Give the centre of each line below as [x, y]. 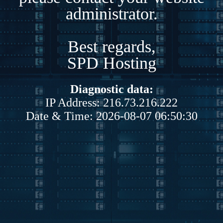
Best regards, [111, 46]
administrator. [111, 13]
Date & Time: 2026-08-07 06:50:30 [111, 116]
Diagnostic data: [111, 89]
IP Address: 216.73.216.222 [111, 102]
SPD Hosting [111, 63]
